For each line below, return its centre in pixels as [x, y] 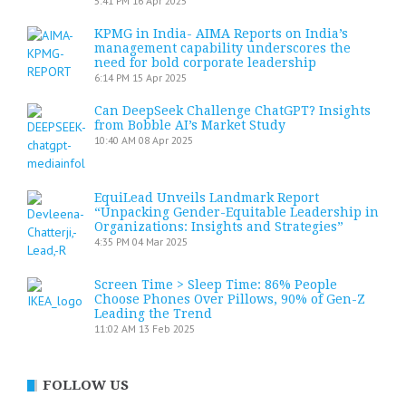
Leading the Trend [153, 314]
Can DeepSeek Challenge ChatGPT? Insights [232, 111]
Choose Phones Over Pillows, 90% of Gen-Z [230, 299]
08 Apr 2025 [166, 140]
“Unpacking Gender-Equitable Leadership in [237, 212]
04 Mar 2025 [160, 242]
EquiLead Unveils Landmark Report [207, 198]
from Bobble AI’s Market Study [190, 125]
